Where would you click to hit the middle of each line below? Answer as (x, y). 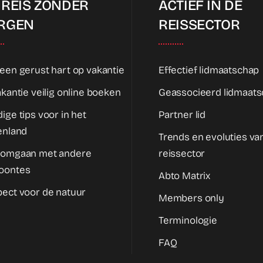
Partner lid (182, 114)
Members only (191, 198)
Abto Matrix (185, 176)
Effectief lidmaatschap (209, 70)
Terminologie (188, 220)
